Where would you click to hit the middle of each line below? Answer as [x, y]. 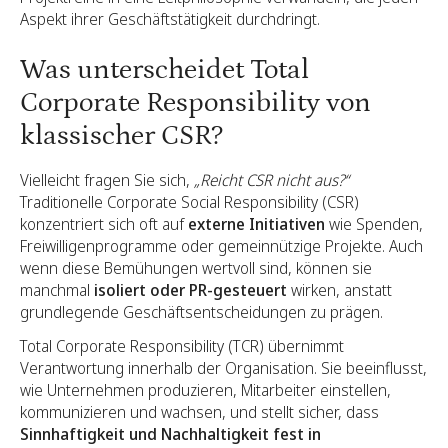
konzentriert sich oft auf [104, 223]
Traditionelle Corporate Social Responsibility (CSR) [189, 201]
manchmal [57, 289]
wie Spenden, [374, 223]
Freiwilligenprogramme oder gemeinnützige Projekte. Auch [221, 245]
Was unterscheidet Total [164, 69]
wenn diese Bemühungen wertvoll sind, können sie [196, 267]
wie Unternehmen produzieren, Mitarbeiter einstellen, [205, 389]
